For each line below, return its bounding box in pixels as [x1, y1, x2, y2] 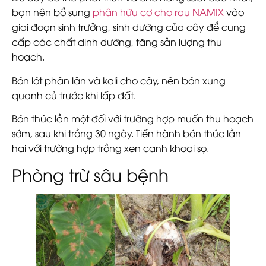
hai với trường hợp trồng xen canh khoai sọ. [12, 141, 209, 155]
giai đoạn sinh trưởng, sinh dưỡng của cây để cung [12, 20, 246, 34]
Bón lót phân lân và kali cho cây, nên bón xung [12, 73, 226, 87]
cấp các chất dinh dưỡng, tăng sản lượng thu [12, 35, 222, 49]
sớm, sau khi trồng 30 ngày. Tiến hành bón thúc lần [12, 126, 241, 140]
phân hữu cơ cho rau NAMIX [93, 5, 224, 19]
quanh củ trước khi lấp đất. [12, 88, 136, 102]
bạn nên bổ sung [12, 5, 93, 19]
